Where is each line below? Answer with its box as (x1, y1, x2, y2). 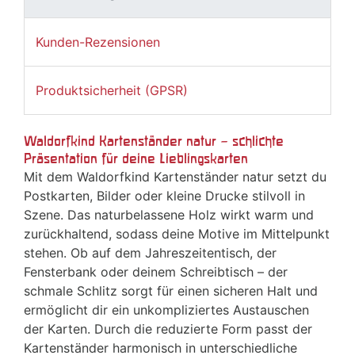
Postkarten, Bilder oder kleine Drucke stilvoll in (24, 188, 305, 204)
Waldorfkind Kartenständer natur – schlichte (24, 133, 284, 149)
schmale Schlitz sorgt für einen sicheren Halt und (24, 283, 318, 300)
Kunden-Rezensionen (36, 33, 160, 50)
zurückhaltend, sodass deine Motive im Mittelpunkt (24, 226, 330, 242)
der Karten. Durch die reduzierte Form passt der (24, 321, 312, 338)
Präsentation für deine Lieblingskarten (24, 151, 248, 166)
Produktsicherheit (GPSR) (36, 82, 188, 99)
